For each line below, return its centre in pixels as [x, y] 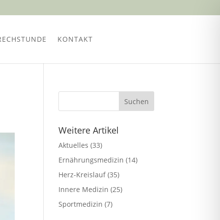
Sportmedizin [81, 204]
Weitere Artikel [89, 130]
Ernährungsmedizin [91, 160]
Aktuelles [74, 145]
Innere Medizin [84, 189]
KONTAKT [75, 39]
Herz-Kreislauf [82, 175]
